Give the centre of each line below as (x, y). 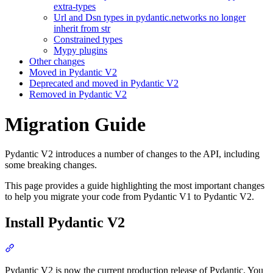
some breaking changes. (51, 165)
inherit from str (82, 29)
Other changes (57, 62)
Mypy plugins (80, 51)
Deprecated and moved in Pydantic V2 (104, 83)
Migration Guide (75, 124)
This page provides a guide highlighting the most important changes (135, 186)
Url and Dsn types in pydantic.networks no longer (150, 18)
